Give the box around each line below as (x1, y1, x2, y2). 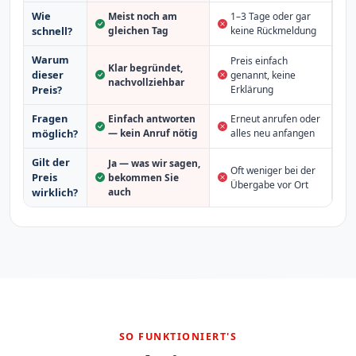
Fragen (31, 111, 68, 126)
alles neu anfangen (230, 126, 315, 141)
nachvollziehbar (107, 75, 184, 89)
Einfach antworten (107, 112, 195, 126)
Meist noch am (107, 10, 177, 24)
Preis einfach (230, 53, 288, 68)
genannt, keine (230, 68, 296, 82)
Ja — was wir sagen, (107, 156, 200, 170)
